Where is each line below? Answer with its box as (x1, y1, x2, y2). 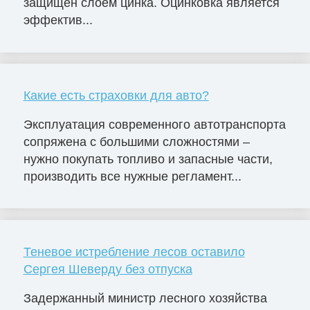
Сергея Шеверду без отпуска (23, 262, 192, 276)
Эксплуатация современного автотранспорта (23, 117, 286, 131)
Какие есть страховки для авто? (23, 89, 209, 103)
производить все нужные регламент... (23, 169, 241, 183)
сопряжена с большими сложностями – (23, 134, 250, 149)
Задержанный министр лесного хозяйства (23, 291, 267, 305)
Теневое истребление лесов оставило (23, 244, 245, 259)
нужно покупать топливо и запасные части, (23, 152, 273, 166)
